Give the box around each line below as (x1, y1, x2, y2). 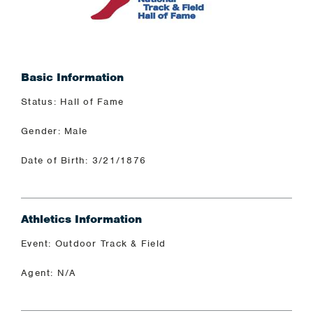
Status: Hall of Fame (21, 96, 124, 108)
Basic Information (21, 70, 124, 85)
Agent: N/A (21, 267, 77, 279)
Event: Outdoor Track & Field (21, 238, 166, 249)
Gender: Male (21, 125, 88, 137)
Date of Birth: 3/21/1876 (21, 154, 147, 166)
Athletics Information (21, 212, 142, 226)
